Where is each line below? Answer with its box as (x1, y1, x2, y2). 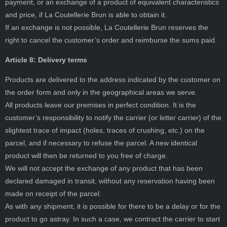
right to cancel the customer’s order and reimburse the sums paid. (5, 35, 217, 44)
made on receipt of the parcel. (5, 190, 101, 198)
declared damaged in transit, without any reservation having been (5, 177, 215, 185)
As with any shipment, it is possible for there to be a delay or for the (5, 202, 220, 211)
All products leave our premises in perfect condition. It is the (5, 101, 196, 109)
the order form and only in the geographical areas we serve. (5, 88, 197, 97)
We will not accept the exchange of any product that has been (5, 164, 203, 173)
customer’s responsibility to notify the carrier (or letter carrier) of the (5, 113, 221, 122)
